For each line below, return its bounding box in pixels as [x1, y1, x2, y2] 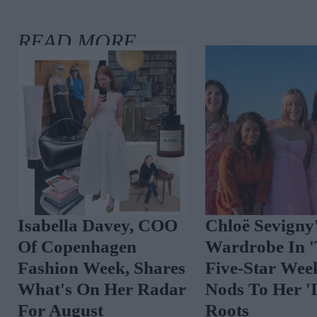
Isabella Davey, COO [18, 215, 178, 235]
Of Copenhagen [18, 236, 137, 256]
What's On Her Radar [18, 279, 186, 299]
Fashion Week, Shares [18, 258, 185, 277]
